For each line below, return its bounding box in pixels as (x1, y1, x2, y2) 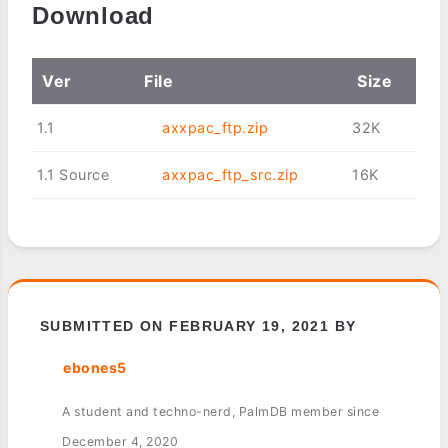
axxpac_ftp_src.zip (162, 166, 299, 184)
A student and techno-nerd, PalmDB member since (62, 404, 380, 420)
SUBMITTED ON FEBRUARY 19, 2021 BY (40, 318, 357, 335)
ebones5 (63, 359, 127, 377)
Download (32, 2, 155, 30)
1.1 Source (37, 166, 109, 184)
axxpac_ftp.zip (162, 119, 269, 137)
